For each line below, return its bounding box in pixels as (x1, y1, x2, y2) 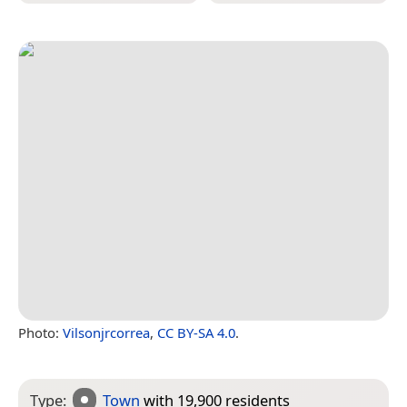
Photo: (18, 323, 63, 342)
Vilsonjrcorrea (63, 323, 150, 342)
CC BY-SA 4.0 (157, 323, 235, 342)
